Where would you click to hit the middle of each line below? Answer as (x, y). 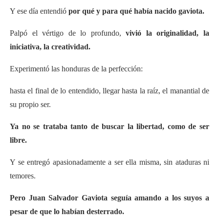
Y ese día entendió (39, 11)
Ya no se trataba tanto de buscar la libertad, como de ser (109, 126)
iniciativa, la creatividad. (50, 46)
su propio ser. (30, 104)
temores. (23, 175)
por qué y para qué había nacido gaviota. (136, 11)
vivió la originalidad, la (168, 33)
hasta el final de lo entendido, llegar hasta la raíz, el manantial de (109, 90)
